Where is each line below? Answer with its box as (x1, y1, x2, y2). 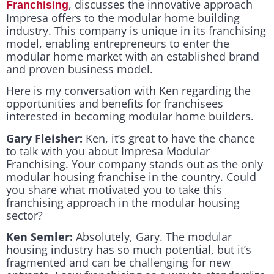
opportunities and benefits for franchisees (6, 96, 223, 111)
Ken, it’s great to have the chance (83, 130, 255, 146)
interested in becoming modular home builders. (6, 109, 254, 124)
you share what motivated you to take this (6, 182, 222, 197)
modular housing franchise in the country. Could (6, 169, 256, 184)
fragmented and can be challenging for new (6, 254, 231, 270)
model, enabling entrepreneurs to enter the (6, 35, 229, 51)
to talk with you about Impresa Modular (6, 143, 210, 158)
